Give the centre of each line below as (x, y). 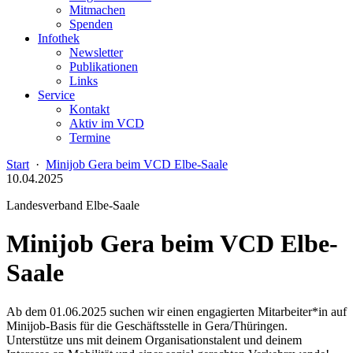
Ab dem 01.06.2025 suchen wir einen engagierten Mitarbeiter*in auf (176, 311)
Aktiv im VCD (107, 123)
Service (56, 95)
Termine (90, 137)
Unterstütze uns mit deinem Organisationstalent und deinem (154, 340)
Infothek (59, 38)
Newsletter (96, 52)
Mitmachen (97, 10)
